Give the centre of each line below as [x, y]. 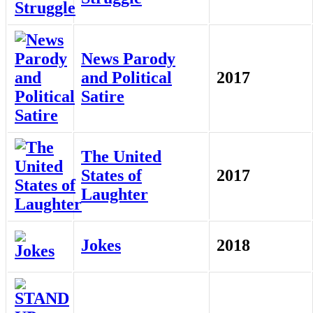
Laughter [115, 195]
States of [111, 176]
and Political [126, 78]
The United [121, 157]
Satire [103, 97]
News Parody [128, 59]
